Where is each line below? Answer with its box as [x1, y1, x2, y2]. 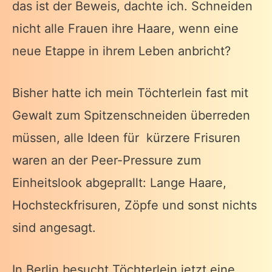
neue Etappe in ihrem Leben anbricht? [12, 43, 231, 58]
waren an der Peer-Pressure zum [12, 152, 201, 168]
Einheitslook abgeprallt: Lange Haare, [12, 175, 226, 190]
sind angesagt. [12, 220, 96, 235]
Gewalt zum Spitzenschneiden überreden [12, 107, 250, 123]
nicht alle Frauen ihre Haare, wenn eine [12, 21, 239, 36]
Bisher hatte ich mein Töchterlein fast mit [12, 85, 248, 100]
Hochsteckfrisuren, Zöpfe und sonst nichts [12, 197, 257, 212]
